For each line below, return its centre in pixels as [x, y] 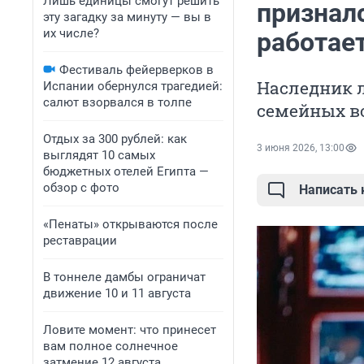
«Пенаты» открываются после [130, 224]
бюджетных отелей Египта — [126, 171]
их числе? [71, 33]
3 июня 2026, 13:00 [301, 148]
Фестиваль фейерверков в [136, 70]
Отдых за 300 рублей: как [115, 139]
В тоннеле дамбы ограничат [124, 277]
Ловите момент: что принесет [130, 330]
